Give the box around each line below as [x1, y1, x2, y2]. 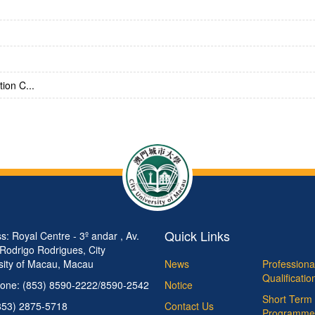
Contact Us [165, 299, 214, 314]
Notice [165, 278, 193, 292]
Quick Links [165, 226, 230, 245]
